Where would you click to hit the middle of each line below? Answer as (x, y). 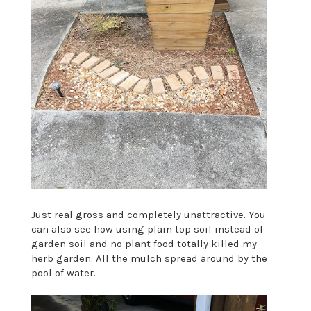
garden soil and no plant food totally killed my (144, 244)
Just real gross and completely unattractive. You (148, 215)
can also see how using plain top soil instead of (147, 229)
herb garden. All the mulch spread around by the (149, 259)
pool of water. (63, 273)
